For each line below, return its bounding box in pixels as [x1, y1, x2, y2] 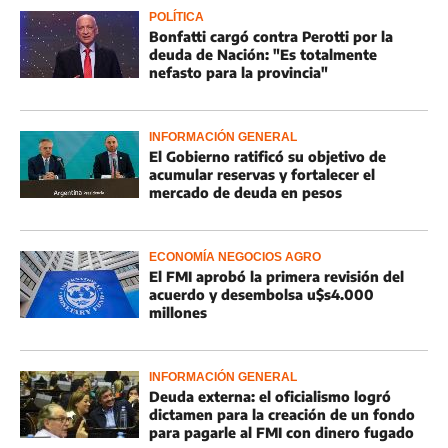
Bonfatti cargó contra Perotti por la [149, 28, 393, 45]
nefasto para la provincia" [149, 64, 328, 81]
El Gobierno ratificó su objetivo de [149, 148, 386, 165]
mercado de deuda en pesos [149, 184, 342, 201]
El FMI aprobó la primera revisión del [149, 268, 404, 285]
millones [149, 304, 207, 321]
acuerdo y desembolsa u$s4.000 [149, 286, 374, 303]
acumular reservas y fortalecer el [149, 166, 375, 183]
